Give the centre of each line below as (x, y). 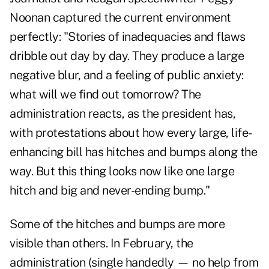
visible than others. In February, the (101, 243)
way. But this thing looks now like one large (122, 171)
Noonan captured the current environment (120, 18)
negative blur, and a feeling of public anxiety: (127, 75)
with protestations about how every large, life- (131, 133)
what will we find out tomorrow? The (105, 95)
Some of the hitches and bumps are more (117, 224)
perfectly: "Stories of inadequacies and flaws (128, 37)
